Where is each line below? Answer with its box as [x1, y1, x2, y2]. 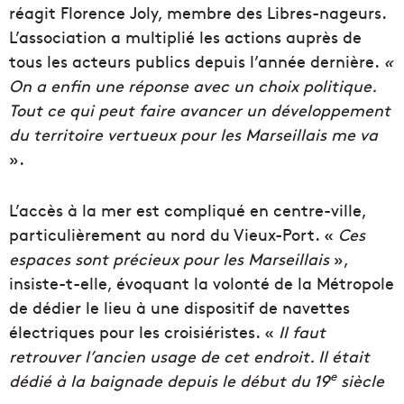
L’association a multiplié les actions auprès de [9, 25, 362, 49]
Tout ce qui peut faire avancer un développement [9, 98, 390, 122]
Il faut [274, 320, 326, 344]
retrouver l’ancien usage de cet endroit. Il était [9, 344, 370, 368]
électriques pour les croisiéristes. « [9, 320, 274, 344]
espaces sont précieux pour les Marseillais [9, 247, 329, 271]
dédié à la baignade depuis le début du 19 [9, 369, 330, 392]
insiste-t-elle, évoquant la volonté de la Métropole [9, 271, 394, 295]
